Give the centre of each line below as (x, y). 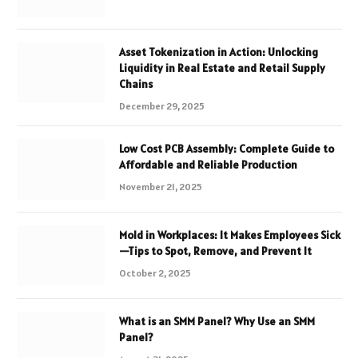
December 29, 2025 (162, 105)
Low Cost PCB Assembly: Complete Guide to (227, 148)
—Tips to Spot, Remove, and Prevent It (215, 251)
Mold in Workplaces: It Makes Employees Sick (230, 235)
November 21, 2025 (161, 186)
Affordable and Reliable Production (208, 164)
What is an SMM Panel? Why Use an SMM (217, 321)
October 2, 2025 (155, 272)
